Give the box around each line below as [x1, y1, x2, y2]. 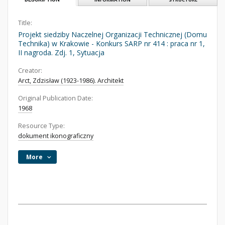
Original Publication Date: [18, 94, 93, 102]
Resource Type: [18, 122, 65, 130]
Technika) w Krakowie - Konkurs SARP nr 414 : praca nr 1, [18, 39, 205, 48]
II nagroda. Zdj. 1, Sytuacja [18, 48, 104, 57]
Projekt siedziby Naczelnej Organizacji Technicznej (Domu [18, 30, 207, 39]
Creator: [18, 66, 42, 75]
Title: [18, 19, 32, 27]
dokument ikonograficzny [18, 132, 93, 140]
